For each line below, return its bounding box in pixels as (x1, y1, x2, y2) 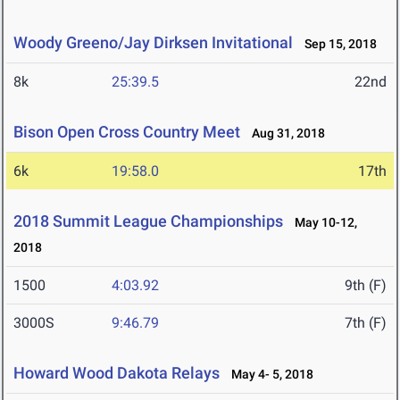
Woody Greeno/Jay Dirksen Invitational (13, 33, 293, 53)
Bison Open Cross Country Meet (13, 122, 244, 142)
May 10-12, (287, 215, 357, 230)
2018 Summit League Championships (13, 212, 283, 231)
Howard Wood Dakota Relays (13, 363, 220, 383)
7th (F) (345, 314, 387, 332)
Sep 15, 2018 (296, 37, 377, 52)
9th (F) (345, 277, 387, 295)
